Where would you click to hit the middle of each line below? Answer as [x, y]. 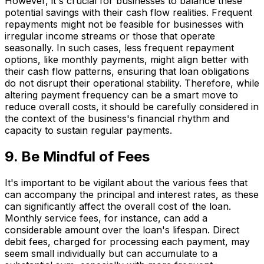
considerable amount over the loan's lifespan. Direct [122, 230]
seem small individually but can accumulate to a [111, 253]
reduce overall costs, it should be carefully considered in [132, 107]
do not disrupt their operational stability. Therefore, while [132, 83]
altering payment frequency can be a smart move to [121, 95]
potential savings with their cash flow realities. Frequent [128, 13]
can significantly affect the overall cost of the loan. [118, 206]
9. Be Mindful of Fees [77, 157]
